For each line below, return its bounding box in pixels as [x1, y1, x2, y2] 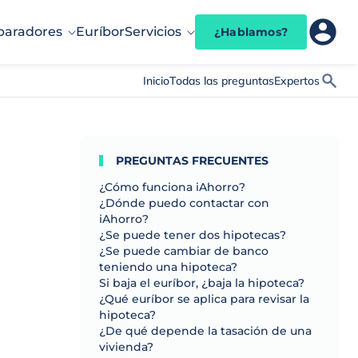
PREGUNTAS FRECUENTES [116, 153, 268, 168]
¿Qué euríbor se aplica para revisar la [99, 292, 309, 306]
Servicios [125, 24, 181, 39]
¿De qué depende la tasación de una [99, 324, 312, 338]
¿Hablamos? [214, 25, 288, 39]
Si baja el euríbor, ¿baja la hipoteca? [99, 276, 304, 290]
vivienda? [99, 340, 153, 354]
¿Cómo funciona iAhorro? [99, 180, 245, 194]
